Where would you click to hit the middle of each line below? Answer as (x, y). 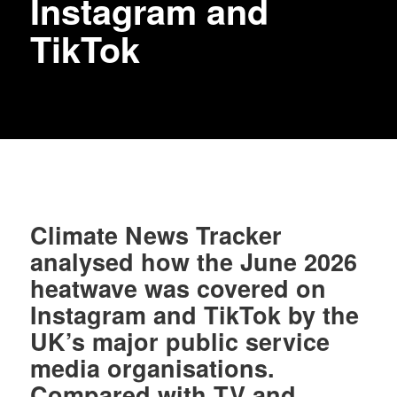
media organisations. (153, 368)
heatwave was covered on (179, 288)
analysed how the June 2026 (194, 262)
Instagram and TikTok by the (195, 315)
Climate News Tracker (156, 235)
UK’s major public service (180, 342)
